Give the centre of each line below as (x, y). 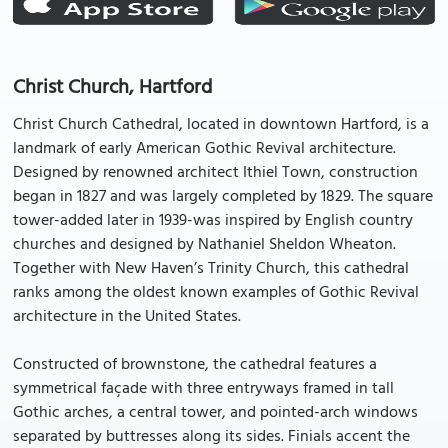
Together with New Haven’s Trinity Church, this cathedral (211, 269)
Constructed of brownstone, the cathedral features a (195, 365)
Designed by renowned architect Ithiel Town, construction (215, 173)
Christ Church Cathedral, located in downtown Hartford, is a (221, 125)
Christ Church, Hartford (112, 88)
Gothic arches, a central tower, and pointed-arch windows (215, 413)
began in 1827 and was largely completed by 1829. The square (223, 197)
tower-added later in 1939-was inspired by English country (213, 221)
